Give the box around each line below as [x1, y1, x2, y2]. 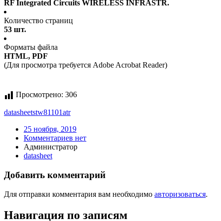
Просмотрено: [16, 90, 63, 99]
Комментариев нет [24, 134, 86, 143]
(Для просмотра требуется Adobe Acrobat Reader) [4, 61, 167, 70]
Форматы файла [4, 43, 58, 52]
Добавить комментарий [4, 170, 106, 181]
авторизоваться [154, 189, 206, 198]
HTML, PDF [4, 52, 48, 61]
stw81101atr [33, 108, 71, 117]
